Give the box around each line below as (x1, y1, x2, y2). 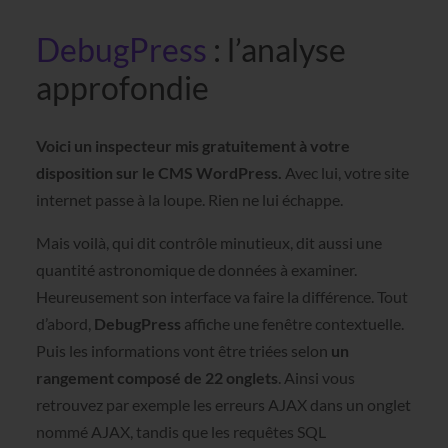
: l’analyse (206, 29, 346, 69)
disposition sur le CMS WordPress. (35, 162, 282, 182)
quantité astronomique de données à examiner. (35, 260, 357, 280)
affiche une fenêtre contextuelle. (180, 314, 404, 334)
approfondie (35, 67, 209, 107)
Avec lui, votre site (281, 162, 409, 182)
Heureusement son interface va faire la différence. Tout (35, 287, 408, 307)
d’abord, (35, 314, 91, 334)
